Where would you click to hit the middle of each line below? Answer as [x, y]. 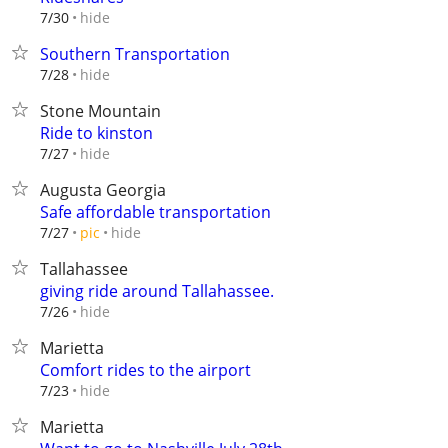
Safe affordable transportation [155, 212]
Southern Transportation [135, 54]
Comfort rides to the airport [145, 370]
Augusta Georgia [103, 190]
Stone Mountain [100, 111]
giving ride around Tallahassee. [157, 291]
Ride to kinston [96, 133]
